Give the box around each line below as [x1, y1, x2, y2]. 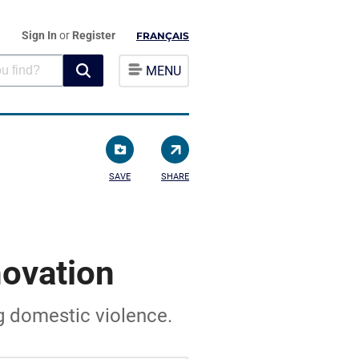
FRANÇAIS [136, 30, 189, 42]
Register [72, 29, 115, 42]
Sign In [22, 29, 59, 42]
